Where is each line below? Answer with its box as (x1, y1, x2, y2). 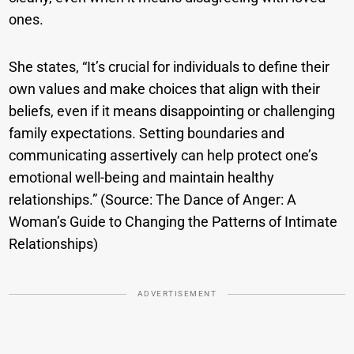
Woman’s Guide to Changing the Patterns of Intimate (9, 213, 338, 230)
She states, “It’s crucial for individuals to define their (9, 58, 330, 75)
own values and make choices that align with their (9, 80, 321, 97)
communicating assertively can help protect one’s (9, 146, 318, 164)
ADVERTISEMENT (137, 288, 217, 298)
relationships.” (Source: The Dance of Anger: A (9, 190, 297, 208)
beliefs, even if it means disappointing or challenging (9, 102, 336, 119)
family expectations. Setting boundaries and (9, 124, 285, 141)
